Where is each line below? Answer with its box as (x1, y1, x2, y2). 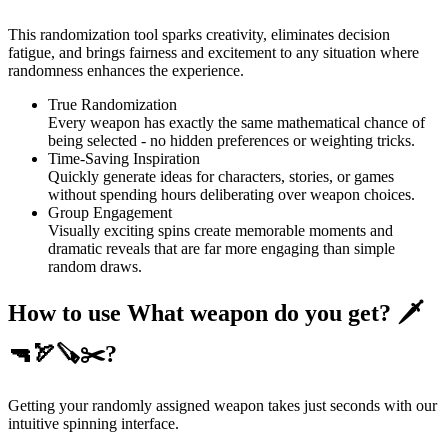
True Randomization (48, 95, 177, 113)
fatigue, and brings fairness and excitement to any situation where (8, 43, 419, 61)
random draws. (48, 257, 142, 275)
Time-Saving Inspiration (48, 149, 200, 167)
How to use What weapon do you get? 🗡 (8, 300, 423, 327)
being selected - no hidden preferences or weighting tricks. (48, 131, 415, 149)
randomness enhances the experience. (8, 61, 244, 79)
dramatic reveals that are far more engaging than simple (48, 239, 395, 257)
